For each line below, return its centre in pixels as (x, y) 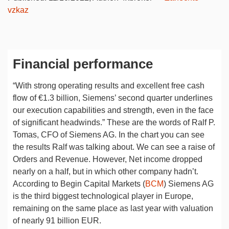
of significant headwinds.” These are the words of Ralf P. (114, 122)
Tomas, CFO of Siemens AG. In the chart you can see (109, 135)
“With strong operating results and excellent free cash (109, 86)
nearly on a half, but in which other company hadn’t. (106, 171)
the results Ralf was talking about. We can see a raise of (114, 147)
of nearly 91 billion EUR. (57, 221)
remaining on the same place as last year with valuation (113, 208)
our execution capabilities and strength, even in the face (113, 110)
